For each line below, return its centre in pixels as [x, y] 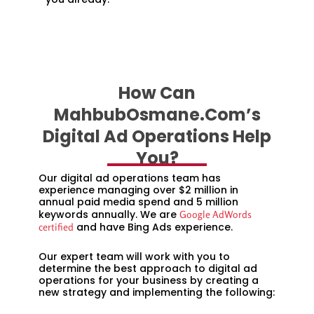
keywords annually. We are [109, 215]
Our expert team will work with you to [134, 256]
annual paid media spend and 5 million [138, 202]
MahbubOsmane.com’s [157, 115]
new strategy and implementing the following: [157, 292]
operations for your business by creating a [150, 280]
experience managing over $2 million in [138, 190]
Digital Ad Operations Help [157, 137]
